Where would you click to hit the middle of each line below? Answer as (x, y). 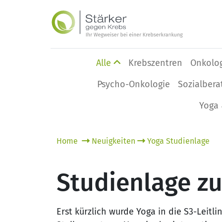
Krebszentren (156, 63)
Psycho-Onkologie (133, 84)
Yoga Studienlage (178, 141)
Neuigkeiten (113, 141)
